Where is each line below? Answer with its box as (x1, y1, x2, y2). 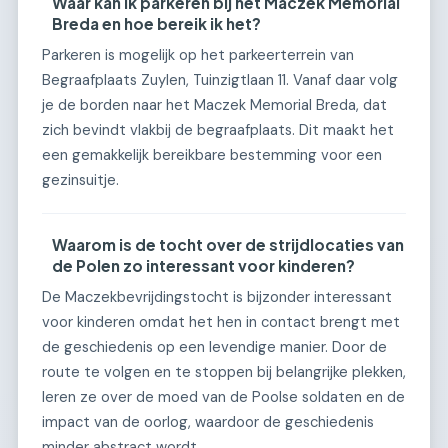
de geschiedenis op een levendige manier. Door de (42, 336, 387, 357)
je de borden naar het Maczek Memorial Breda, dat (42, 95, 387, 115)
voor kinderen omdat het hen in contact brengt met (42, 311, 400, 332)
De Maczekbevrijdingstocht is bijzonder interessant (42, 286, 392, 307)
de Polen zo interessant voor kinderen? (52, 256, 356, 275)
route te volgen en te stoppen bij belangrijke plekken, (42, 361, 406, 382)
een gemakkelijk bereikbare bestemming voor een (42, 145, 382, 165)
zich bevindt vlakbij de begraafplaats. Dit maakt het (42, 120, 394, 140)
